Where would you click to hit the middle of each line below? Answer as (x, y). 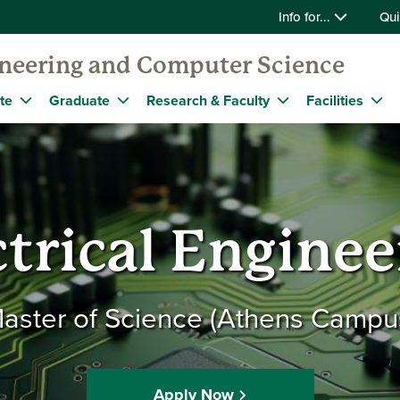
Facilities (335, 100)
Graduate (79, 100)
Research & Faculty (208, 100)
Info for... (306, 17)
